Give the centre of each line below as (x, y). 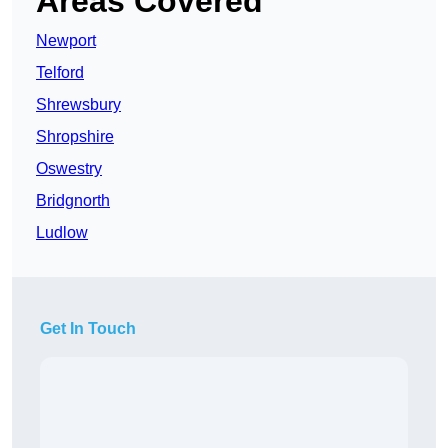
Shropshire (75, 137)
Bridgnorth (73, 201)
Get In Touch (88, 329)
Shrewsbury (78, 105)
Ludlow (62, 233)
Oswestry (69, 169)
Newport (66, 41)
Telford (60, 73)
